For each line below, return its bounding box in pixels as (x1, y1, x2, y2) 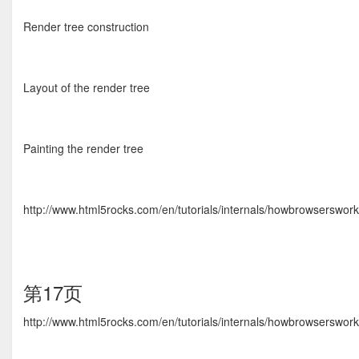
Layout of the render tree (23, 79, 150, 95)
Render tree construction (23, 18, 149, 34)
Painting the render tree (23, 140, 143, 156)
